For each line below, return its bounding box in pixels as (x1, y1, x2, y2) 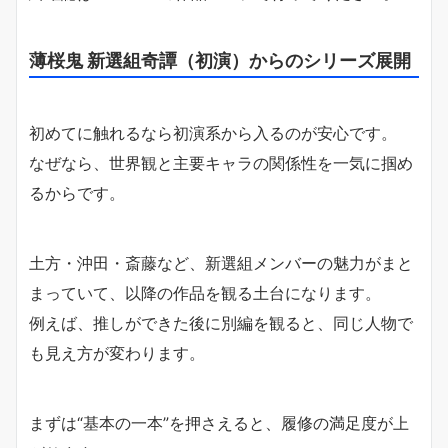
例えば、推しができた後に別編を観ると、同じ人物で (29, 313, 413, 334)
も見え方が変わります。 (29, 343, 205, 364)
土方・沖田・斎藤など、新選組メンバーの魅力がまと (29, 253, 413, 274)
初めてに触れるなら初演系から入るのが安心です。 (29, 123, 397, 144)
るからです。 (29, 183, 125, 204)
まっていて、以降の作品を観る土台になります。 (29, 283, 381, 304)
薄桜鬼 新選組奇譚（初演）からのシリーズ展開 (29, 49, 411, 72)
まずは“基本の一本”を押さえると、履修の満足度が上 (29, 413, 409, 434)
